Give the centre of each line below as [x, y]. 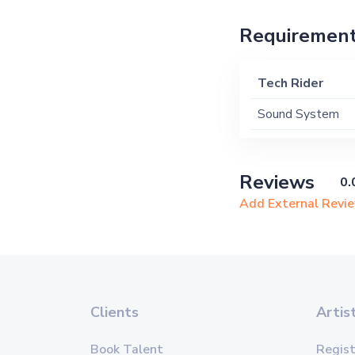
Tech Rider [290, 83]
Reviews [277, 182]
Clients [115, 312]
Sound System [298, 114]
